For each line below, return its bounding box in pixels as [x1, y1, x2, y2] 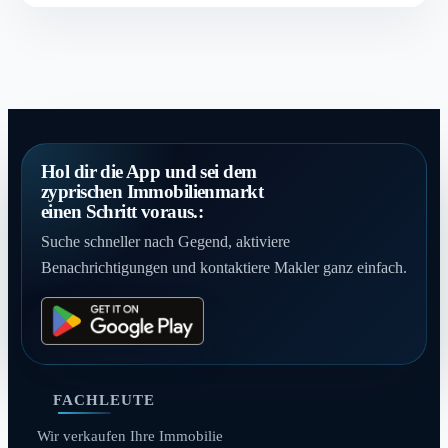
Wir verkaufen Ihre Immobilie [36, 428, 223, 445]
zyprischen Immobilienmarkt [40, 180, 264, 202]
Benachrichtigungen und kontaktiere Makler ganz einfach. [40, 259, 407, 277]
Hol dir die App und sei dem [40, 160, 257, 182]
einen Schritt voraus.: [40, 200, 204, 222]
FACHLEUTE [53, 392, 155, 409]
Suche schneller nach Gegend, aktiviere [40, 233, 290, 251]
